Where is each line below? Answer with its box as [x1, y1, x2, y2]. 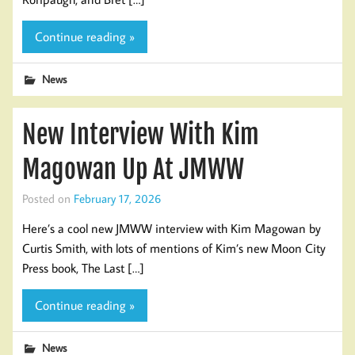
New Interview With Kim [22, 118, 259, 151]
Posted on [22, 189, 74, 206]
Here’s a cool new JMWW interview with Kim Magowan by [22, 219, 321, 236]
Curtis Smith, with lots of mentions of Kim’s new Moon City [22, 239, 326, 256]
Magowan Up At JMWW [22, 153, 244, 185]
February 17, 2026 [74, 189, 161, 206]
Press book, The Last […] [22, 259, 144, 276]
